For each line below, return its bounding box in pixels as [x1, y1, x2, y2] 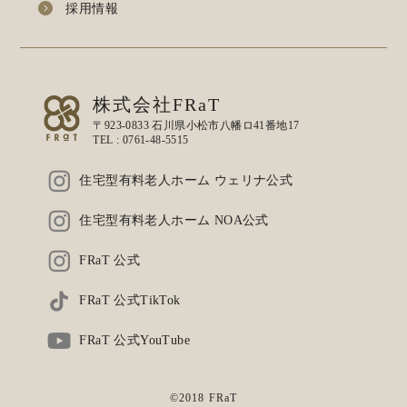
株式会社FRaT [93, 94, 222, 115]
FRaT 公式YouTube [79, 333, 191, 348]
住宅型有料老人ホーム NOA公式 [79, 213, 269, 228]
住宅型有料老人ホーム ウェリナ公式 [79, 174, 293, 188]
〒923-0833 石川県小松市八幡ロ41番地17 [93, 119, 300, 133]
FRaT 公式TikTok [79, 293, 181, 308]
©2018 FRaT [169, 392, 238, 405]
